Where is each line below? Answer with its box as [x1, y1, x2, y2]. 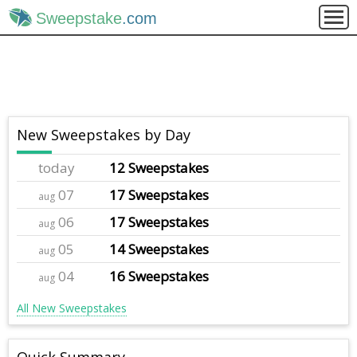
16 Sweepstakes [109, 267, 209, 286]
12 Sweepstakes [109, 159, 209, 178]
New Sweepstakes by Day [17, 125, 190, 144]
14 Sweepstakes [109, 240, 209, 259]
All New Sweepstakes [17, 300, 127, 316]
